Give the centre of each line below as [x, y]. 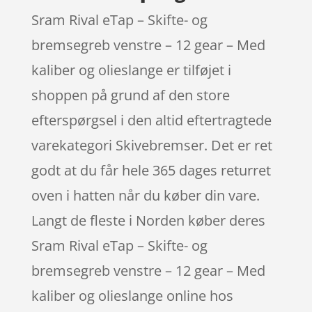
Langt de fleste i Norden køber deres [148, 220]
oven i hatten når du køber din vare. [145, 195]
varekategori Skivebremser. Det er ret [151, 145]
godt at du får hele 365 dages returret [151, 170]
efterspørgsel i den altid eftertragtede [151, 120]
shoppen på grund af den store [130, 95]
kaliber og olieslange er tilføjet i [131, 70]
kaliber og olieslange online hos [132, 295]
